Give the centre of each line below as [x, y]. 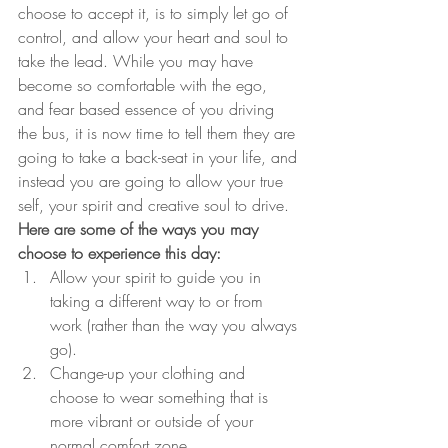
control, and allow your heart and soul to [155, 36]
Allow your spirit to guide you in [158, 276]
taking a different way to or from [159, 300]
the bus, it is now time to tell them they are [159, 132]
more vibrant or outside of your [154, 420]
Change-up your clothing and [150, 372]
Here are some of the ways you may [140, 228]
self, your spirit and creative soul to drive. [153, 204]
